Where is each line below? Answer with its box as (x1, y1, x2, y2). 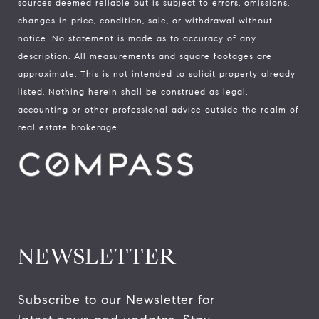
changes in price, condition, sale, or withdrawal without (18, 14, 273, 26)
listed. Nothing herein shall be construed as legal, (18, 85, 248, 97)
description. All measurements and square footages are (18, 50, 272, 61)
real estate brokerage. (18, 121, 120, 132)
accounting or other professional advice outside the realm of (18, 103, 299, 115)
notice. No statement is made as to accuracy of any (18, 32, 256, 43)
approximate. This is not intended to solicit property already (18, 68, 296, 79)
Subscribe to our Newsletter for (18, 291, 215, 308)
